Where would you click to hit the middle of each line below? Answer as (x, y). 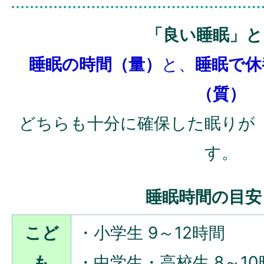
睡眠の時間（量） (95, 64)
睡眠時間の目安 (203, 197)
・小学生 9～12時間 (151, 232)
